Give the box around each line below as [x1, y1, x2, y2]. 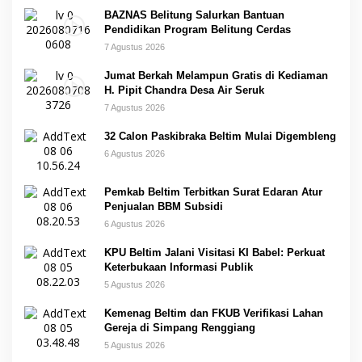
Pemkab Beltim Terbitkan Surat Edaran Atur [104, 185, 322, 198]
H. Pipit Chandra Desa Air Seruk [104, 83, 264, 96]
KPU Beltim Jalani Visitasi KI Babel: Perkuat [104, 246, 325, 259]
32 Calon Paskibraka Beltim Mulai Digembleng [104, 129, 336, 142]
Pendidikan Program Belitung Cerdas [104, 23, 291, 36]
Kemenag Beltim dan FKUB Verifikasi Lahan [104, 306, 323, 319]
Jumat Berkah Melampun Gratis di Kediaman [104, 69, 328, 82]
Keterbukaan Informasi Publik [104, 260, 253, 273]
